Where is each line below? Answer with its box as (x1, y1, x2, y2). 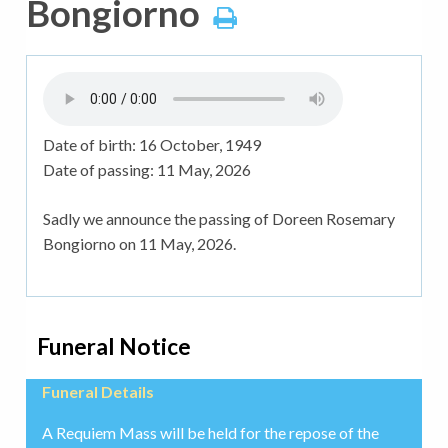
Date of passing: (42, 160, 157, 180)
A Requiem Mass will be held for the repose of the (41, 423, 379, 443)
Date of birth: (42, 135, 139, 155)
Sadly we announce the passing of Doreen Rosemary (42, 209, 395, 229)
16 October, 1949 (138, 135, 261, 155)
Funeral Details (41, 382, 154, 402)
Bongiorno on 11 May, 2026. (42, 234, 236, 254)
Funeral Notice (37, 333, 192, 361)
